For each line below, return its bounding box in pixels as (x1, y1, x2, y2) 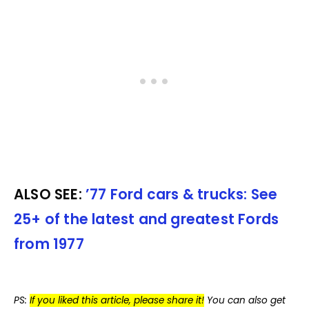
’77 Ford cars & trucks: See (86, 185, 278, 205)
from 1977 (14, 235, 84, 255)
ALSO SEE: (14, 185, 86, 205)
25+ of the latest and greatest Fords (14, 210, 279, 230)
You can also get (207, 294, 286, 308)
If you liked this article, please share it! (30, 294, 204, 308)
